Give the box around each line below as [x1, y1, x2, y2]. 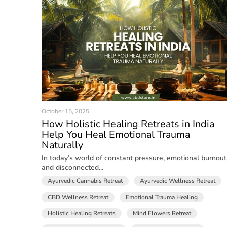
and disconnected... [42, 162, 104, 172]
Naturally [42, 138, 84, 152]
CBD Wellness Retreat [48, 193, 109, 201]
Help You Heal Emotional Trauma [42, 127, 191, 141]
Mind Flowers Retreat [133, 209, 192, 217]
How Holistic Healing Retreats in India [42, 117, 215, 131]
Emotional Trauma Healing [126, 193, 198, 201]
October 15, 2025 [42, 107, 90, 116]
